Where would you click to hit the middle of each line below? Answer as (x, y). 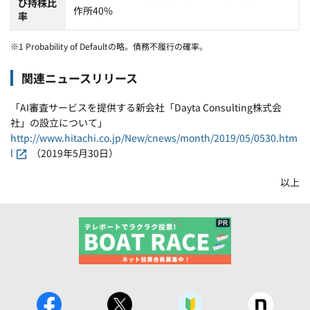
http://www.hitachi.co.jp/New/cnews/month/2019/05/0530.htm (154, 138)
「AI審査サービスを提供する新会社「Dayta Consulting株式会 (146, 107)
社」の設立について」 (59, 122)
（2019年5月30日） (75, 153)
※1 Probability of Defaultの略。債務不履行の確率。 (109, 46)
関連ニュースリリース (80, 78)
